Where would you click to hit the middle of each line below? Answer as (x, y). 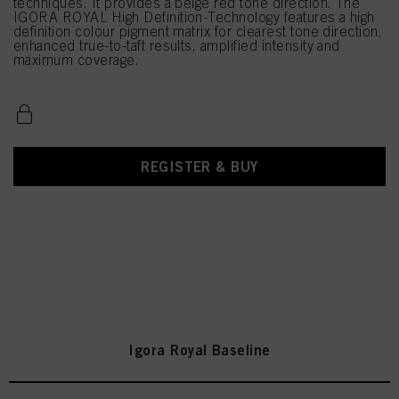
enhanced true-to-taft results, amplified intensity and (177, 45)
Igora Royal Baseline (199, 350)
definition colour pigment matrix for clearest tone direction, (198, 31)
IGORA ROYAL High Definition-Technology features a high (194, 17)
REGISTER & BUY (199, 167)
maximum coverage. (77, 60)
